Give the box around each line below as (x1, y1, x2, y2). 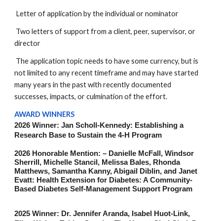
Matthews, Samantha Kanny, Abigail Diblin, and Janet (14, 167, 198, 175)
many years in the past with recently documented (14, 80, 172, 89)
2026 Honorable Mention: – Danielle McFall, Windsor (14, 149, 194, 157)
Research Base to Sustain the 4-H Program (14, 131, 162, 139)
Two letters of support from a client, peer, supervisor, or (14, 27, 196, 36)
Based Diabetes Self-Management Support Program (14, 185, 193, 193)
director (14, 39, 41, 47)
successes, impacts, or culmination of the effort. (14, 92, 168, 101)
